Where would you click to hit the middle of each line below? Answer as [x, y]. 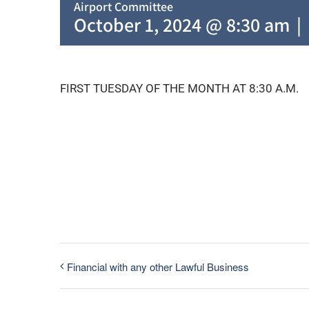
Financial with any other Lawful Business [158, 267]
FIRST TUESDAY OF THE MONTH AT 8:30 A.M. [179, 88]
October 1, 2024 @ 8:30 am [182, 24]
